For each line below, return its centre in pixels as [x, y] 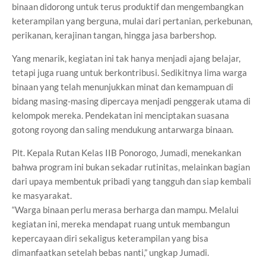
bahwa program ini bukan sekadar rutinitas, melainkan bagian [131, 167]
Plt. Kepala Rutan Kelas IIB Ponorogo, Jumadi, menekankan [126, 153]
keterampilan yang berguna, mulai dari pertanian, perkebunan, [132, 21]
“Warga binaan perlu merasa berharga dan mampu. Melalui [125, 210]
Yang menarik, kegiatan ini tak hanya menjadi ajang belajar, [126, 58]
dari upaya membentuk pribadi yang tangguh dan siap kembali [132, 181]
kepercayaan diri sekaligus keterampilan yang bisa [110, 238]
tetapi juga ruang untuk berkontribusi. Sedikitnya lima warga [129, 72]
